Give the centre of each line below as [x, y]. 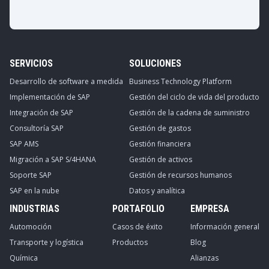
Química [24, 258]
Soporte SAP [31, 175]
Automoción [31, 227]
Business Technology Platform [180, 81]
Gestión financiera [160, 144]
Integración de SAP [41, 113]
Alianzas [204, 258]
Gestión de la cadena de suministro [189, 113]
